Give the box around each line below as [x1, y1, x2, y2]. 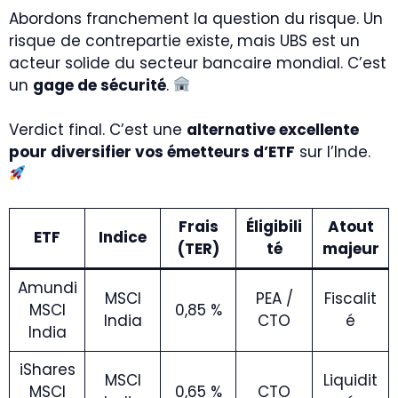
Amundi [17, 277, 77, 298]
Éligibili [246, 216, 302, 237]
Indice [99, 227, 147, 248]
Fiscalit [324, 288, 377, 309]
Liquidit [323, 370, 378, 391]
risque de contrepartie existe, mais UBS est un [9, 29, 360, 52]
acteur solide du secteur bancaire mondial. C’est [9, 52, 386, 74]
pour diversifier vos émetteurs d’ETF [9, 140, 295, 163]
